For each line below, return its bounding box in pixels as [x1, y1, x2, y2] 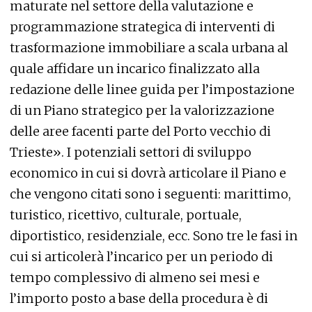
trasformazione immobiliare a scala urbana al [10, 40, 288, 56]
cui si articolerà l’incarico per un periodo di [10, 249, 273, 265]
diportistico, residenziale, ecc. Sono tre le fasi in [10, 228, 297, 244]
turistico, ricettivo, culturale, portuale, [10, 207, 242, 223]
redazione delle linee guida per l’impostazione [10, 81, 295, 97]
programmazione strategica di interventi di [10, 19, 275, 35]
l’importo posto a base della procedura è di [10, 290, 268, 306]
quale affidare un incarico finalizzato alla [10, 61, 260, 77]
